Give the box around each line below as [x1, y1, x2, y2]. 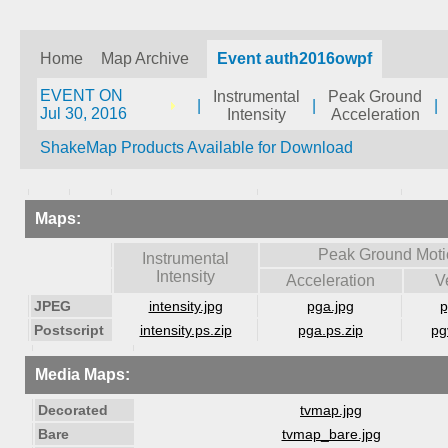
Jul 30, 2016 [40, 105, 127, 122]
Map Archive [101, 50, 189, 67]
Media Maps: [35, 366, 130, 383]
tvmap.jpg [300, 402, 362, 418]
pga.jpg [307, 298, 354, 314]
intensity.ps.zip [139, 322, 232, 338]
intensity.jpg [148, 298, 223, 314]
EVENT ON [40, 87, 123, 104]
